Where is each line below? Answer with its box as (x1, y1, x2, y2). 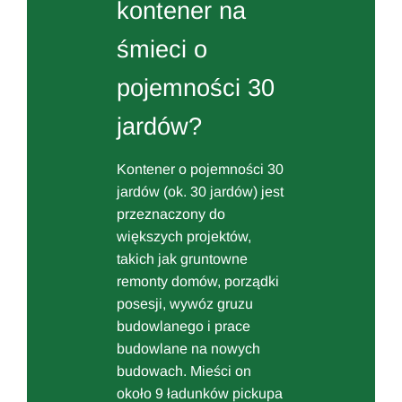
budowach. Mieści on (117, 363, 251, 379)
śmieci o (117, 35, 207, 64)
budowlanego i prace (117, 318, 250, 334)
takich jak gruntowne (117, 250, 248, 267)
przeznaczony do (117, 205, 225, 222)
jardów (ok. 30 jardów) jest (117, 183, 284, 199)
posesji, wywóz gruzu (117, 295, 253, 311)
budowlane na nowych (117, 340, 260, 356)
